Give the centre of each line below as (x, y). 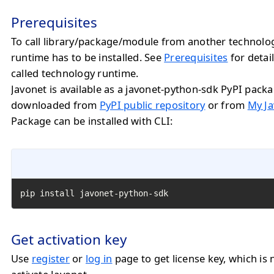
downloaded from (55, 105)
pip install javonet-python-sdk (94, 193)
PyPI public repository (152, 105)
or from (226, 105)
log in (99, 258)
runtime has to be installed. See (88, 57)
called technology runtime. (75, 73)
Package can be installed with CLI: (92, 121)
